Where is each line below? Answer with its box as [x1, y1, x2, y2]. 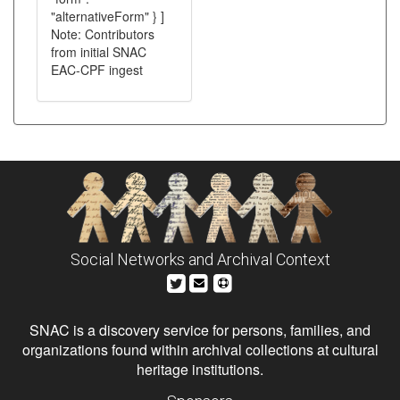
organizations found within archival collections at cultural [21, 339, 379, 360]
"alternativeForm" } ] [51, 7, 164, 25]
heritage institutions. [137, 359, 263, 379]
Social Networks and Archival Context [70, 250, 330, 269]
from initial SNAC [51, 43, 146, 61]
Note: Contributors [51, 25, 154, 43]
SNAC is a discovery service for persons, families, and [29, 320, 371, 340]
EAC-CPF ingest [51, 61, 143, 79]
